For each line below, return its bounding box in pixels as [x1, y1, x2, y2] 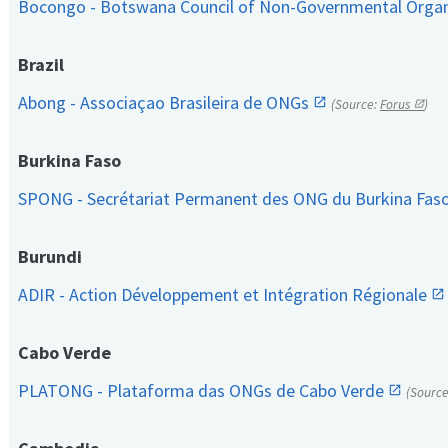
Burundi [18, 245, 82, 269]
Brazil [18, 53, 64, 77]
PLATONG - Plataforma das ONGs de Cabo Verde [18, 379, 388, 403]
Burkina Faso [18, 149, 121, 173]
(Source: [331, 96, 380, 114]
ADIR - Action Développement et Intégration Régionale [18, 283, 431, 307]
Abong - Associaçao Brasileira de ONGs [18, 91, 313, 115]
